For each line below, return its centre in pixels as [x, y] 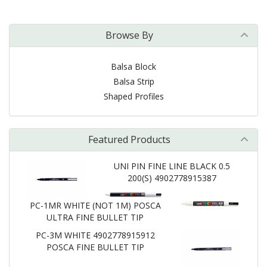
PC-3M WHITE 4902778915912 [95, 235]
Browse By [129, 35]
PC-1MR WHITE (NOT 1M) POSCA [95, 205]
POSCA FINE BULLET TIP [95, 247]
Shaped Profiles [133, 96]
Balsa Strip [133, 81]
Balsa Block [133, 66]
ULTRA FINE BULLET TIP [95, 217]
